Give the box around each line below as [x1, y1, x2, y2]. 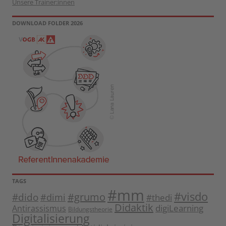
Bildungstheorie [68, 205, 112, 214]
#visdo [174, 189, 208, 204]
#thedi [146, 192, 172, 204]
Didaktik [115, 201, 153, 215]
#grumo [68, 190, 105, 204]
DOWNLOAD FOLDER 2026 [12, 19, 83, 27]
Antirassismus [12, 203, 66, 214]
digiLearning [155, 202, 203, 214]
